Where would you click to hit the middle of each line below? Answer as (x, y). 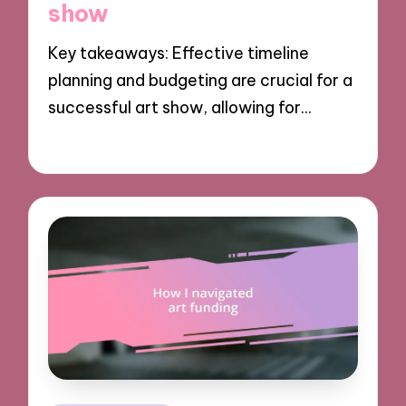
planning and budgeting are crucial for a (201, 80)
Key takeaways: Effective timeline (179, 53)
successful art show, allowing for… (180, 107)
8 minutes (178, 145)
